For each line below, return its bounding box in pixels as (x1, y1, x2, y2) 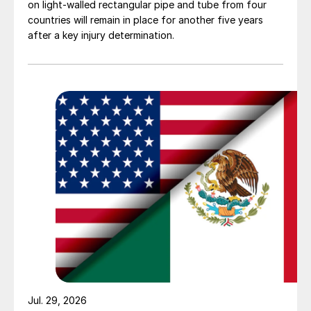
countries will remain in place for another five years (28, 14, 263, 26)
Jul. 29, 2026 (28, 294, 87, 307)
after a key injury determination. (28, 29, 174, 42)
